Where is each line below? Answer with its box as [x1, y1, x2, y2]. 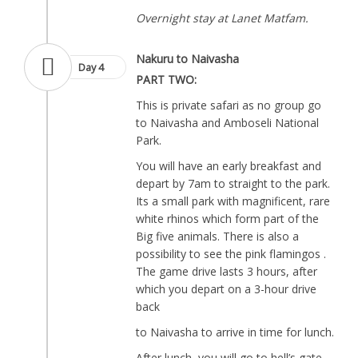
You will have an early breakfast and [136, 158, 321, 173]
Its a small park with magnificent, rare [136, 193, 330, 209]
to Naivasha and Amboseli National [136, 115, 319, 130]
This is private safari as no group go [136, 97, 321, 113]
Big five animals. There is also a [136, 229, 299, 244]
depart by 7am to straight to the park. [136, 176, 330, 191]
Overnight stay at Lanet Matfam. [136, 10, 308, 26]
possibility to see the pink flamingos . [136, 246, 326, 261]
